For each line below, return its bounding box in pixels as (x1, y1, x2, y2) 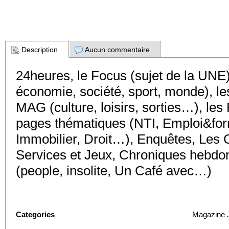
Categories (16, 210, 55, 219)
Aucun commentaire (85, 45, 150, 54)
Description (21, 45, 58, 54)
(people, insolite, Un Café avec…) (16, 163, 215, 178)
